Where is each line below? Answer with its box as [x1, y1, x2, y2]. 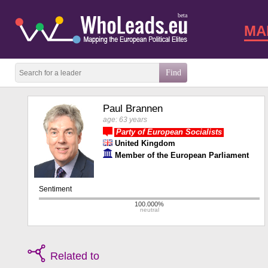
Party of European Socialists [116, 127, 222, 136]
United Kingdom [115, 139, 175, 148]
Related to [50, 250, 99, 263]
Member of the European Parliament [115, 151, 249, 160]
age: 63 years [103, 115, 147, 124]
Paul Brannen [103, 103, 163, 114]
